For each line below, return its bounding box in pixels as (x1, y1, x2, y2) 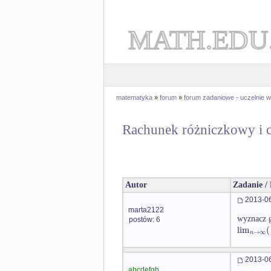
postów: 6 (129, 215, 160, 224)
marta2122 (128, 206, 164, 214)
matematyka (116, 94, 152, 101)
